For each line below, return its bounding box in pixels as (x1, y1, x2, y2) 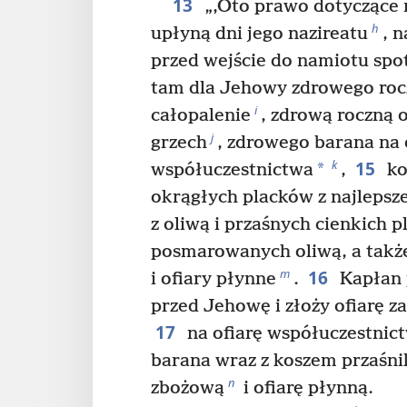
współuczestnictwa (151, 160, 313, 182)
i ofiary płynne (151, 269, 276, 291)
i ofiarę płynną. (239, 378, 373, 400)
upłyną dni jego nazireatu (151, 24, 368, 45)
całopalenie (151, 105, 251, 127)
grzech (151, 133, 207, 154)
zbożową (151, 378, 224, 400)
